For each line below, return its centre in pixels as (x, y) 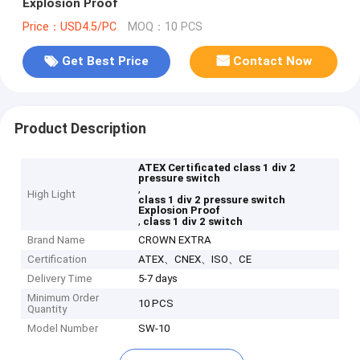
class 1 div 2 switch (193, 222)
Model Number (63, 329)
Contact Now (273, 61)
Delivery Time (60, 279)
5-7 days (158, 279)
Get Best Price (105, 61)
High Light (52, 194)
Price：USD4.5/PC (69, 27)
